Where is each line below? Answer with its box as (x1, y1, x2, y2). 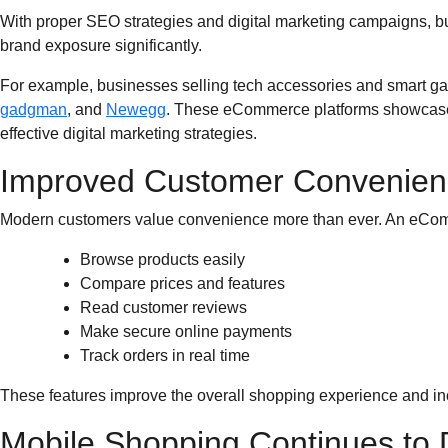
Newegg (106, 101, 166, 118)
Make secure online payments (80, 323, 292, 340)
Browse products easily (80, 251, 245, 268)
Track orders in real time (80, 347, 250, 364)
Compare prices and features (80, 275, 285, 292)
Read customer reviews (80, 299, 247, 316)
